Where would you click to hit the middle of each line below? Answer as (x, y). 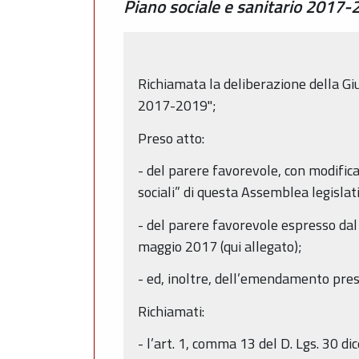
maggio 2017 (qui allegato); (220, 246)
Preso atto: (171, 138)
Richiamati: (171, 311)
